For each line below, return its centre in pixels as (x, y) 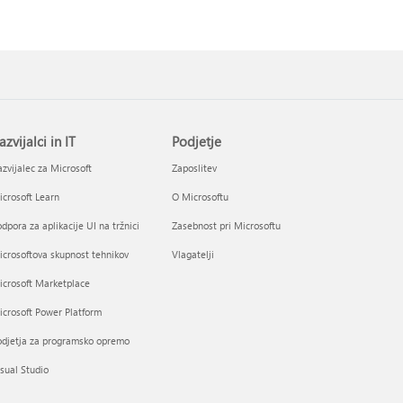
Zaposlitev (195, 168)
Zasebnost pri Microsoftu (227, 225)
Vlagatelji (193, 254)
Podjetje (197, 141)
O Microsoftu (201, 197)
